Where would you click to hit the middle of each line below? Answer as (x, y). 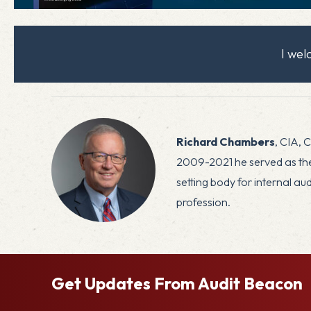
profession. (203, 202)
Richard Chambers (226, 141)
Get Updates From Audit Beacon (177, 283)
